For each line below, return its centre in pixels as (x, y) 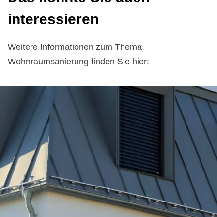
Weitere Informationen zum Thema (75, 47)
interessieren (53, 19)
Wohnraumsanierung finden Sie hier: (78, 62)
